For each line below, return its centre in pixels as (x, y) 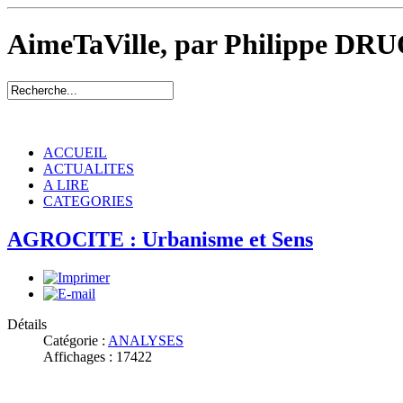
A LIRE (66, 184)
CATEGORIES (88, 201)
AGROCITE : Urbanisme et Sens (160, 239)
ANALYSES (146, 340)
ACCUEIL (75, 152)
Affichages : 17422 (98, 356)
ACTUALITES (89, 168)
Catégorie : (76, 340)
